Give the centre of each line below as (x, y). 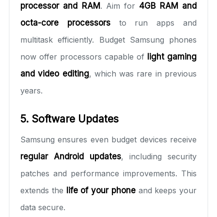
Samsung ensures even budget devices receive (108, 139)
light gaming (172, 56)
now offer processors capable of (84, 56)
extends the (43, 190)
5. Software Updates (70, 119)
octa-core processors (65, 23)
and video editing (55, 73)
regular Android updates (71, 156)
